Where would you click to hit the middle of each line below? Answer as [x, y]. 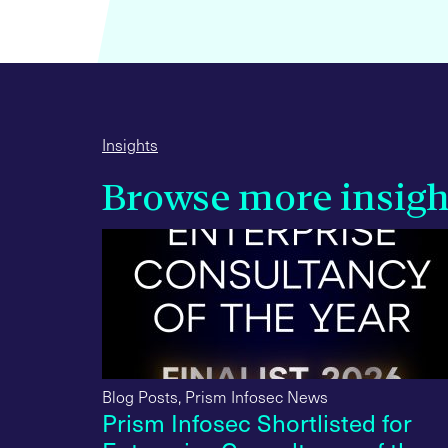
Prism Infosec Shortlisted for [257, 422]
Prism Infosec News [256, 396]
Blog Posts [140, 396]
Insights [130, 144]
